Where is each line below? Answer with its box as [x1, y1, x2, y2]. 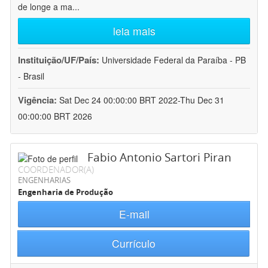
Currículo [111, 236, 156, 251]
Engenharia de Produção [18, 187, 113, 198]
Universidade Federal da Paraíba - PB [102, 54, 246, 66]
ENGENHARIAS [18, 175, 71, 186]
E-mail [118, 206, 150, 222]
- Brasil [18, 70, 44, 83]
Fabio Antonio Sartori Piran [87, 150, 232, 166]
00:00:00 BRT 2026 [18, 110, 92, 123]
